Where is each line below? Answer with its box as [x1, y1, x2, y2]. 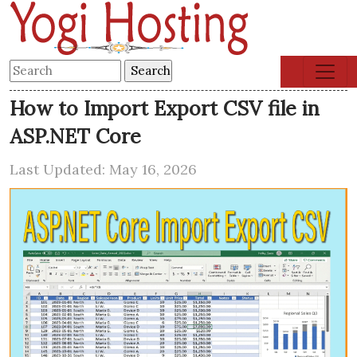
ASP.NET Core [10, 124, 141, 149]
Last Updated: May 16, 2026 [10, 160, 197, 178]
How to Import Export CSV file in [10, 96, 320, 121]
